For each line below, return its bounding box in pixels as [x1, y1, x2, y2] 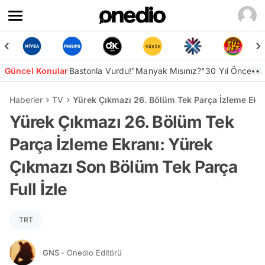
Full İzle [9, 179, 67, 199]
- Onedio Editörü [61, 247, 122, 257]
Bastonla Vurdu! [69, 66, 132, 76]
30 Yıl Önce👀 [205, 66, 262, 76]
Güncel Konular [5, 66, 69, 76]
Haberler [9, 95, 43, 105]
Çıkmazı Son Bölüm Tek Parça [9, 157, 238, 177]
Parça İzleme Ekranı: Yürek [9, 134, 213, 154]
